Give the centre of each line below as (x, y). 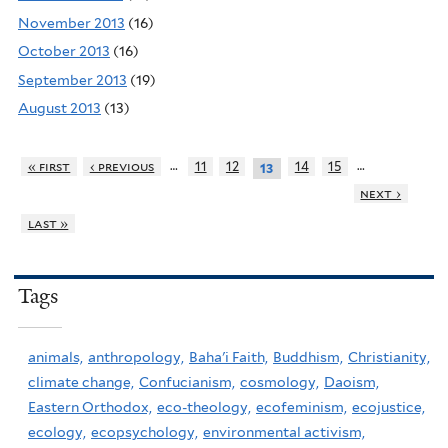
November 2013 (71, 22)
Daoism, (351, 382)
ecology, (57, 432)
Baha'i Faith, (228, 357)
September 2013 (72, 79)
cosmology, (279, 382)
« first (49, 167)
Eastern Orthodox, (90, 407)
